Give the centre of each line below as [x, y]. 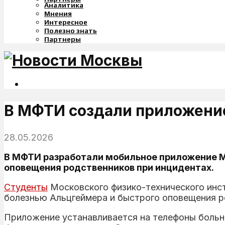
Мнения [58, 14]
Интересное [66, 22]
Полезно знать [71, 31]
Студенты [26, 187]
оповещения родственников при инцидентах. [109, 167]
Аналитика [64, 5]
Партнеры [63, 39]
